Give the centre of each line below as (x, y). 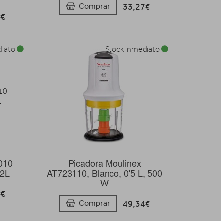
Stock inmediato (133, 49)
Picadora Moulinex (104, 163)
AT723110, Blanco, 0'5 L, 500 (104, 172)
